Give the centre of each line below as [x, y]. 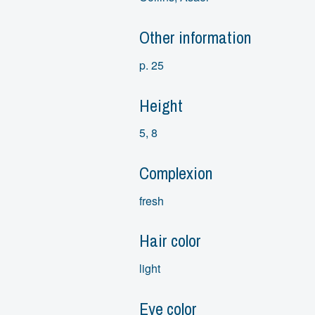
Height [161, 105]
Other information [195, 38]
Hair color [170, 241]
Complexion [176, 173]
